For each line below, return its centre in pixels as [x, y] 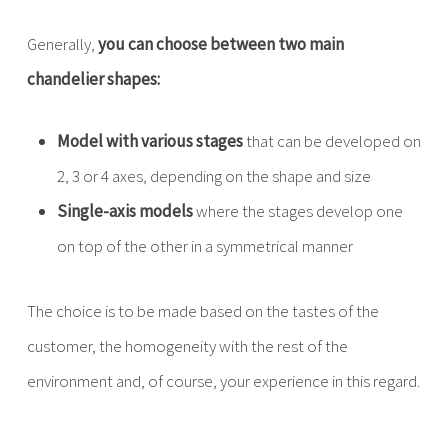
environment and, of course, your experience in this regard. [223, 381]
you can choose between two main [220, 44]
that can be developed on [331, 141]
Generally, [62, 44]
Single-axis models [124, 211]
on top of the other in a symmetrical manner [204, 246]
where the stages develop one [297, 211]
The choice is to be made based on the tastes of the [202, 311]
